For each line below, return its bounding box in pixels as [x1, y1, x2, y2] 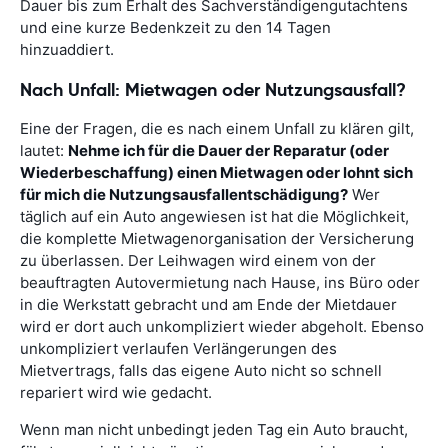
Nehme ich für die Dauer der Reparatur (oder [68, 140, 389, 160]
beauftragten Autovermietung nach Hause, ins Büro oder [20, 272, 420, 292]
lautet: [20, 140, 68, 160]
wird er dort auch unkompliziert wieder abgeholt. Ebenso [20, 316, 424, 336]
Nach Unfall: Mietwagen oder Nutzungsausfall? [20, 78, 406, 101]
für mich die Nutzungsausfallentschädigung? [20, 184, 348, 204]
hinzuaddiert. [20, 40, 114, 59]
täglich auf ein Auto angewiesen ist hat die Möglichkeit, [20, 206, 409, 226]
